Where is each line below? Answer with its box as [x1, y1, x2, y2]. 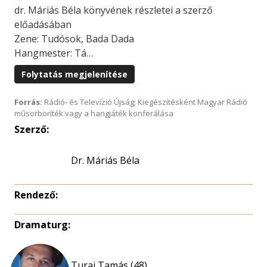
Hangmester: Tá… [14, 46, 93, 60]
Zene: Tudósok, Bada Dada [14, 32, 134, 46]
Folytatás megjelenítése [21, 69, 128, 80]
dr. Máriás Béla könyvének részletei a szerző [14, 4, 213, 17]
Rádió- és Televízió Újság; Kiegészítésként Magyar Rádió [42, 97, 247, 108]
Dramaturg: [14, 218, 70, 232]
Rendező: [14, 188, 58, 202]
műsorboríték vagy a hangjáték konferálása [14, 108, 173, 119]
